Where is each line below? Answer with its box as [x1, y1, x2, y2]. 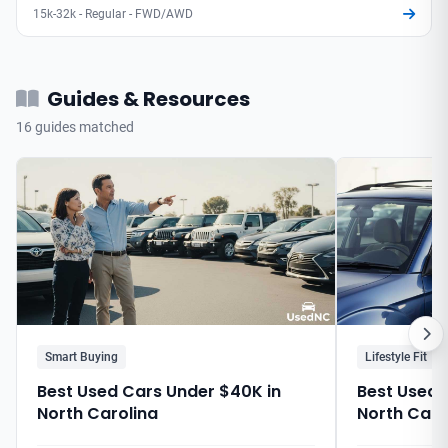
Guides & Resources [47, 85, 250, 113]
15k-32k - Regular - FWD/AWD [33, 7, 193, 21]
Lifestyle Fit [365, 349, 427, 364]
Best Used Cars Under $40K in [37, 379, 281, 403]
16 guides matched [16, 119, 134, 135]
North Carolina [37, 401, 158, 425]
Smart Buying [45, 349, 118, 364]
